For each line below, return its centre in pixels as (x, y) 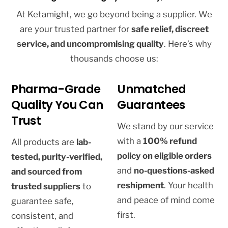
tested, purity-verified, (57, 156)
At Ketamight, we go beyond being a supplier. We (114, 15)
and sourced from (47, 171)
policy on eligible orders (165, 155)
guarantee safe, (43, 201)
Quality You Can (57, 105)
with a (130, 141)
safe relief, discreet (170, 29)
